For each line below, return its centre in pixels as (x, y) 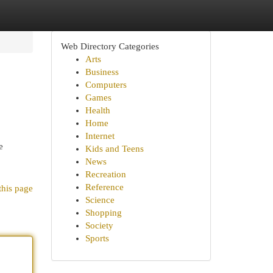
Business (102, 72)
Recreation (105, 174)
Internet (100, 136)
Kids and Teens (114, 149)
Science (100, 200)
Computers (106, 85)
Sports (97, 238)
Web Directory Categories (110, 46)
